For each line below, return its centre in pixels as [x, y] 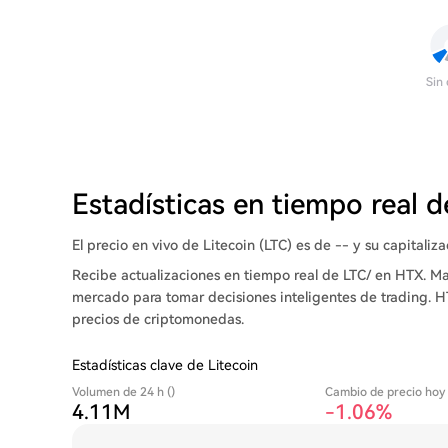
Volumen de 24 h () [123, 392]
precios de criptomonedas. [158, 319]
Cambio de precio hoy [385, 392]
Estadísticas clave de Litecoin [165, 365]
